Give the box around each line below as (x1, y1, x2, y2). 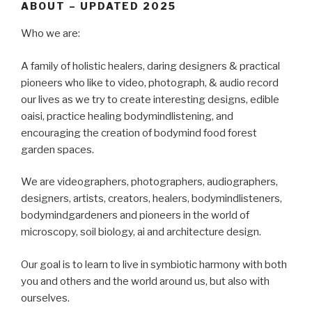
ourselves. (21, 291, 70, 304)
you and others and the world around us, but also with (21, 274, 270, 288)
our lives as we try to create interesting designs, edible (21, 93, 279, 106)
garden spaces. (21, 143, 94, 156)
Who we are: (21, 27, 80, 40)
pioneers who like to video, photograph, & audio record (21, 76, 279, 89)
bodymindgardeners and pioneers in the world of (21, 209, 249, 221)
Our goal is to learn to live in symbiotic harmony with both (21, 258, 287, 271)
